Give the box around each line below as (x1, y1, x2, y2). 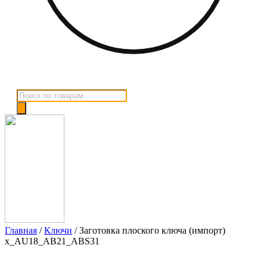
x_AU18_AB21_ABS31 (5, 236, 100, 247)
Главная (5, 225, 37, 236)
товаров (16, 100, 48, 110)
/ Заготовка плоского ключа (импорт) (72, 225, 225, 236)
